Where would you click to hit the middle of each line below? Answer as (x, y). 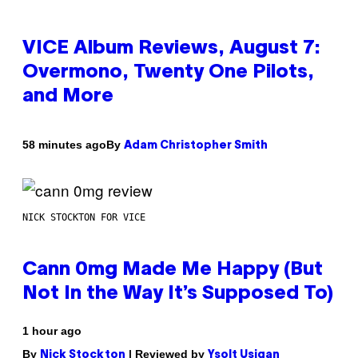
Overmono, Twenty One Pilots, (168, 72)
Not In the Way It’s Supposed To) (178, 294)
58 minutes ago (64, 145)
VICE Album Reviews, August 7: (171, 48)
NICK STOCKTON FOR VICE (84, 217)
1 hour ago (52, 330)
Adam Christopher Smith (196, 145)
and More (68, 96)
